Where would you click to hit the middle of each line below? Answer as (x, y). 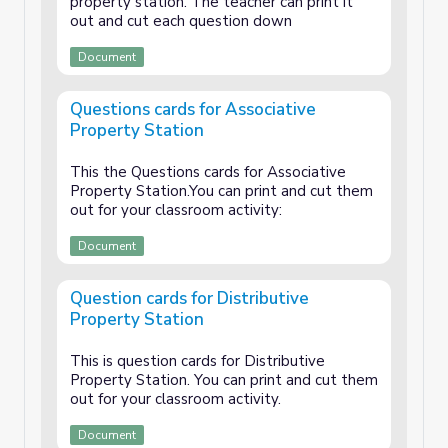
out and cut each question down (181, 21)
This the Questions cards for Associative (208, 172)
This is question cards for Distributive (197, 361)
